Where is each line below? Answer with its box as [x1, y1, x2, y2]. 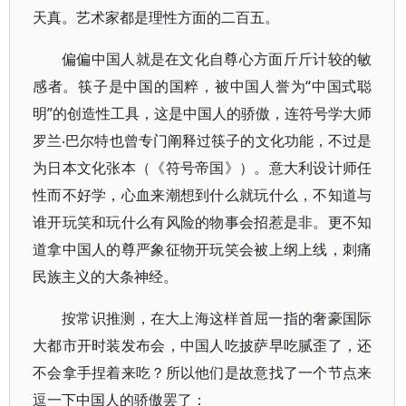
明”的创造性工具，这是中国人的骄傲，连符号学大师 [33, 103, 372, 123]
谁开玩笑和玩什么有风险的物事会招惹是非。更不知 [33, 212, 372, 232]
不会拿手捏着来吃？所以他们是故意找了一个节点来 [33, 362, 372, 382]
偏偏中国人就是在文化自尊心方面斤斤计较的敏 [62, 49, 372, 69]
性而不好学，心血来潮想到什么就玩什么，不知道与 [33, 185, 372, 205]
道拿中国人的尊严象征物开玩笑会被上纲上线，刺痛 [33, 239, 372, 259]
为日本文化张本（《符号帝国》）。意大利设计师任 [33, 158, 372, 178]
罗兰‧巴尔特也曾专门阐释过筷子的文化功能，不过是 [33, 130, 372, 150]
